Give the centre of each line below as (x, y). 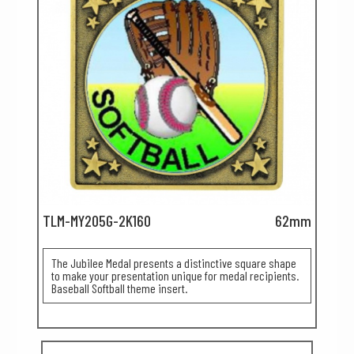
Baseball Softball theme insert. (119, 288)
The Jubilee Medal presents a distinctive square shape (174, 263)
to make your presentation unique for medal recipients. (175, 275)
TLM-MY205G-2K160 (97, 220)
